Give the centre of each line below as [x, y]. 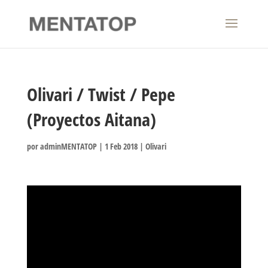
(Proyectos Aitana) [91, 119]
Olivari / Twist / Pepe [101, 94]
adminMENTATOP [68, 146]
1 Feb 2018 [121, 146]
